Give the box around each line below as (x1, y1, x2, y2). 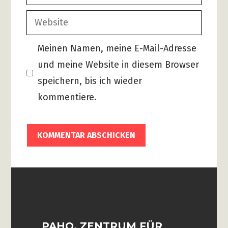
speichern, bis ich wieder (38, 75, 142, 87)
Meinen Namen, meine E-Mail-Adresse (38, 43, 197, 54)
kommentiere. (38, 92, 97, 103)
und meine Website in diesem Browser (38, 59, 199, 71)
